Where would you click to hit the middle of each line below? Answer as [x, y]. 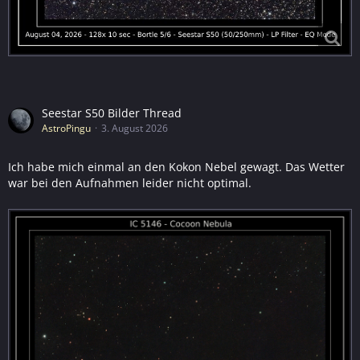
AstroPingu [66, 129]
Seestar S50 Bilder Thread [112, 113]
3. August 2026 [135, 129]
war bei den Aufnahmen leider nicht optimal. [130, 183]
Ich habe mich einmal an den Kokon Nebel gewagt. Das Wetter [176, 167]
